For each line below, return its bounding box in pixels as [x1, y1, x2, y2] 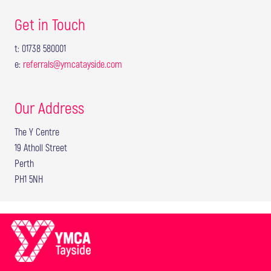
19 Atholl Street [15, 142, 67, 154]
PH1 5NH [15, 173, 43, 185]
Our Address [15, 98, 84, 117]
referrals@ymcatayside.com [23, 57, 122, 70]
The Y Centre [15, 126, 59, 138]
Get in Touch [15, 15, 85, 34]
